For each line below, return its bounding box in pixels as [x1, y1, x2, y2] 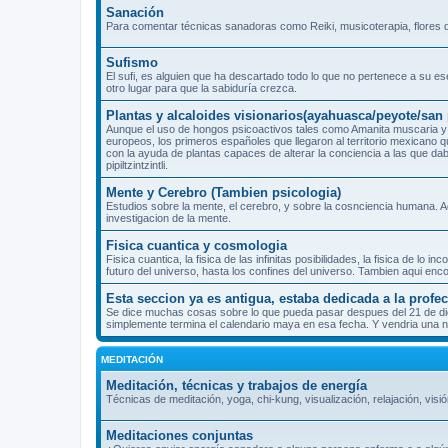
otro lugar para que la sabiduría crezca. [106, 81, 297, 94]
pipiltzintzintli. [106, 158, 168, 171]
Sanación [106, 4, 164, 20]
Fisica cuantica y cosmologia [106, 237, 287, 253]
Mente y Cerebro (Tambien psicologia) [106, 184, 341, 200]
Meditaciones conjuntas [106, 427, 253, 443]
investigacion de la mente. [106, 211, 231, 224]
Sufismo [106, 54, 158, 70]
